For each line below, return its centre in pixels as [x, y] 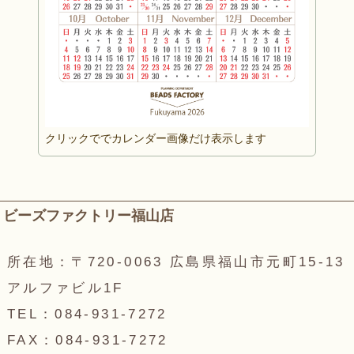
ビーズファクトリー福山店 [88, 216]
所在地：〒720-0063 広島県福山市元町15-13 [176, 262]
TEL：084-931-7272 [87, 314]
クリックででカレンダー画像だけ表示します [156, 139]
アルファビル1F [65, 288]
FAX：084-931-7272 [87, 341]
